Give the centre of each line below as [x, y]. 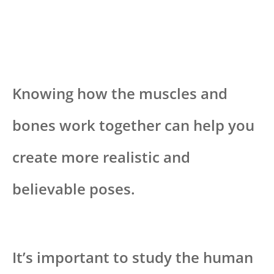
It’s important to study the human [133, 257]
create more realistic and [101, 157]
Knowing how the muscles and [120, 93]
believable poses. [74, 188]
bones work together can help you [133, 125]
